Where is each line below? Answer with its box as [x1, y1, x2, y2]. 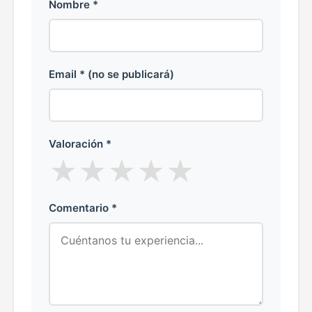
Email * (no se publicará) [49, 67, 174, 81]
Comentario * [49, 201, 117, 214]
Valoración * [49, 136, 111, 150]
